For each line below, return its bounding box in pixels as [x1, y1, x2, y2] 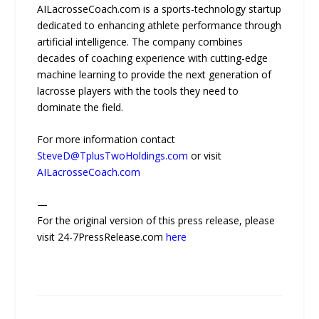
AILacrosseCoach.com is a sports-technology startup [37, 1, 282, 16]
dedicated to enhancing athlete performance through [37, 18, 282, 32]
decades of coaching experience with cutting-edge [37, 51, 268, 65]
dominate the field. [37, 100, 124, 114]
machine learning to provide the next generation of [37, 67, 272, 81]
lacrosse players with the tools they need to [37, 83, 239, 98]
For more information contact [37, 132, 176, 147]
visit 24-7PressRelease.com [37, 230, 167, 244]
